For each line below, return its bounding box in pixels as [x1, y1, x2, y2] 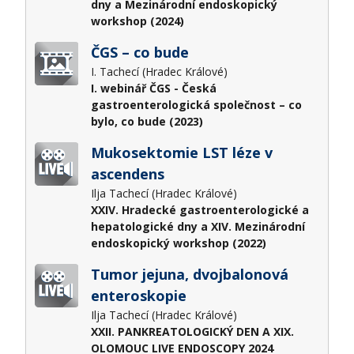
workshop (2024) [90, 13, 184, 28]
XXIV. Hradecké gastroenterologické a [90, 201, 309, 217]
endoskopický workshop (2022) [90, 235, 266, 250]
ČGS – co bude [90, 42, 189, 62]
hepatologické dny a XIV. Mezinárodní [90, 218, 305, 234]
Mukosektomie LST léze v [90, 142, 273, 162]
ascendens [90, 164, 164, 183]
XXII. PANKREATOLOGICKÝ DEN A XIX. [90, 323, 294, 339]
